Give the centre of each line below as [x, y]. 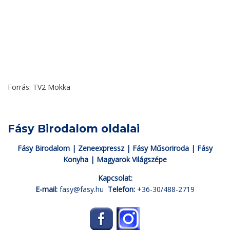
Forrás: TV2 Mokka [39, 87]
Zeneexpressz [101, 148]
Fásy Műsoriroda [161, 148]
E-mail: [46, 189]
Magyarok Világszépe [132, 159]
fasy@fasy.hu [83, 189]
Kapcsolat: [115, 178]
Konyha [76, 159]
